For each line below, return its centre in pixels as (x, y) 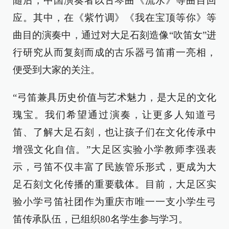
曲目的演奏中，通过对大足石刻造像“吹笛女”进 (114, 35)
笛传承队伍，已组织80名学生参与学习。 (100, 219)
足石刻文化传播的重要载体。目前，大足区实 (114, 184)
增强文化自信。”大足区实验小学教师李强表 (114, 150)
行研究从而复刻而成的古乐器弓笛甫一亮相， (114, 52)
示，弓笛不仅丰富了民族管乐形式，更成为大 (114, 167)
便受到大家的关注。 (56, 70)
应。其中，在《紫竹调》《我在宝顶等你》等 (114, 18)
